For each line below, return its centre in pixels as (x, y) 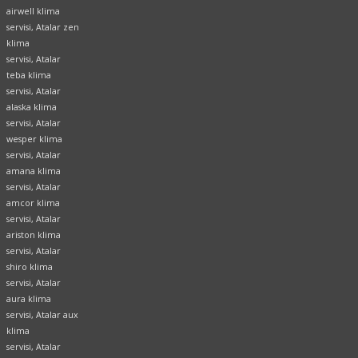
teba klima (29, 76)
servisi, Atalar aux (42, 315)
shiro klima (30, 267)
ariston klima (34, 235)
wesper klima (34, 139)
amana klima (34, 171)
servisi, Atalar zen (43, 28)
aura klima (29, 299)
